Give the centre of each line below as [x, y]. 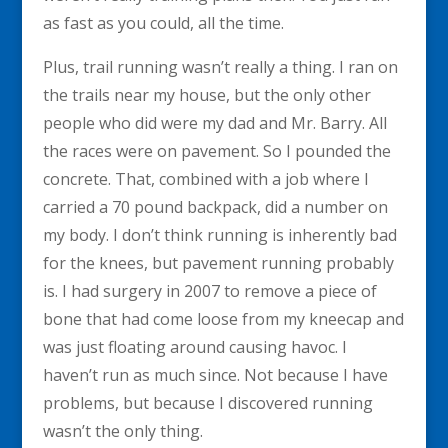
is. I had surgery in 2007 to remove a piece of [209, 291]
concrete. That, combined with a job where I [205, 179]
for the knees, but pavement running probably [218, 263]
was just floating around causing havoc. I [194, 347]
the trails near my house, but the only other [206, 95]
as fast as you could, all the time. [163, 23]
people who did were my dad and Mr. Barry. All [214, 123]
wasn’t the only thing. [122, 431]
